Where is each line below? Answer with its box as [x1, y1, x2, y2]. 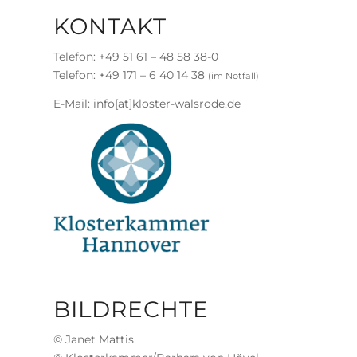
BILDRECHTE [53, 295, 209, 323]
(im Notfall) [208, 69, 259, 81]
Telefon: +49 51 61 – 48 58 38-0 [53, 49, 218, 64]
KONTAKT [53, 12, 167, 40]
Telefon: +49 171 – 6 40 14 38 [53, 67, 208, 82]
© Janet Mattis [53, 331, 134, 347]
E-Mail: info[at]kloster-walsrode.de [53, 96, 241, 111]
